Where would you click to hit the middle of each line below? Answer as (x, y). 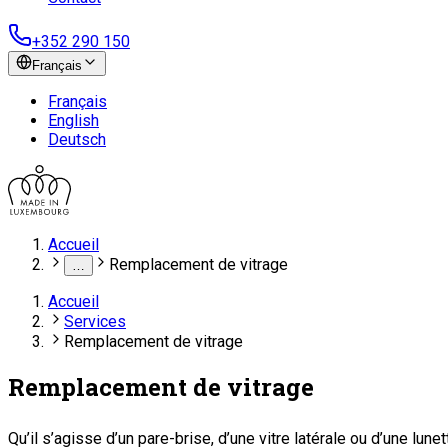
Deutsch (77, 139)
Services (95, 321)
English (73, 120)
